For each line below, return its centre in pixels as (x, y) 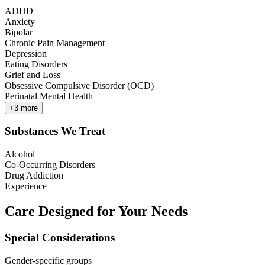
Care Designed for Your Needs (96, 211)
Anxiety (20, 21)
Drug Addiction (34, 176)
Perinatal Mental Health (49, 96)
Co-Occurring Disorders (50, 165)
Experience (26, 186)
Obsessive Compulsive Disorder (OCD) (79, 85)
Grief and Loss (33, 75)
